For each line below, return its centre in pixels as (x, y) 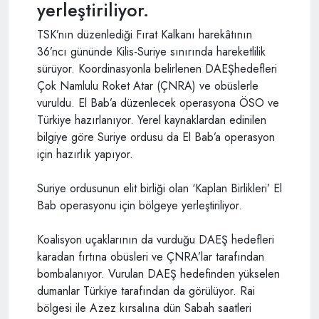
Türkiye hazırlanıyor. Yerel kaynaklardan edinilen (152, 120)
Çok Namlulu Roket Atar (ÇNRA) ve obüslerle (148, 86)
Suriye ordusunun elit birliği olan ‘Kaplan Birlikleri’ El (159, 189)
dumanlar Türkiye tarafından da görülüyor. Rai (146, 291)
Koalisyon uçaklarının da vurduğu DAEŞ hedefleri (156, 240)
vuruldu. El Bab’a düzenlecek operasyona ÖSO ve (158, 103)
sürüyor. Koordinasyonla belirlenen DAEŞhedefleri (157, 69)
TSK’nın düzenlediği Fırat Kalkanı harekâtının (145, 35)
